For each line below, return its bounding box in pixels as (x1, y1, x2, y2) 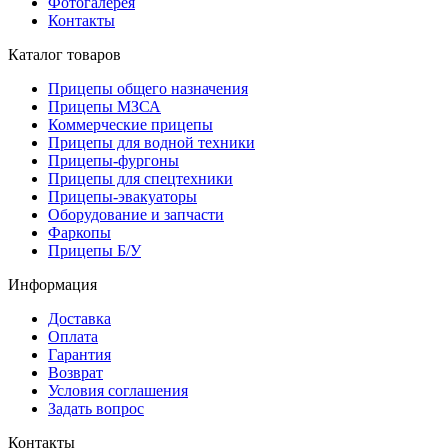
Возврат (48, 363, 103, 381)
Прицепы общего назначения (48, 79, 248, 97)
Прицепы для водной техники (48, 133, 255, 151)
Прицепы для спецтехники (48, 169, 233, 187)
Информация (8, 275, 97, 293)
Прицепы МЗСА (48, 97, 161, 115)
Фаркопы (48, 223, 111, 241)
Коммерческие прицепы (48, 115, 213, 133)
